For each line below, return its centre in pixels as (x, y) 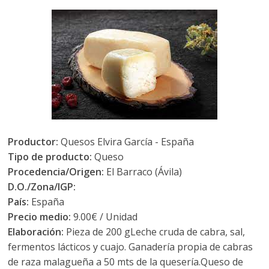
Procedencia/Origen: (56, 172)
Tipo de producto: (51, 157)
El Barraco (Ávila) (143, 172)
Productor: (33, 142)
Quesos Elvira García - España (126, 142)
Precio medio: (40, 217)
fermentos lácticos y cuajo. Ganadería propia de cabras (131, 247)
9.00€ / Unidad (104, 217)
